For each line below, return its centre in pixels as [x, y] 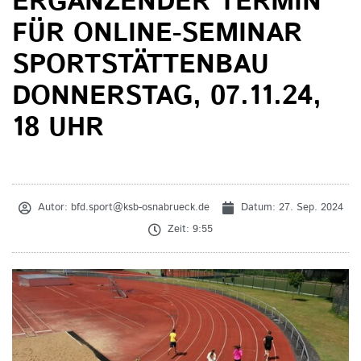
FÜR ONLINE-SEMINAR [157, 34]
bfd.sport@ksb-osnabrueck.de [138, 208]
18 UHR [58, 128]
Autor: [52, 208]
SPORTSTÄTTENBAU [141, 65]
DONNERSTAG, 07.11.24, [167, 97]
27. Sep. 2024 [311, 208]
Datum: [259, 208]
